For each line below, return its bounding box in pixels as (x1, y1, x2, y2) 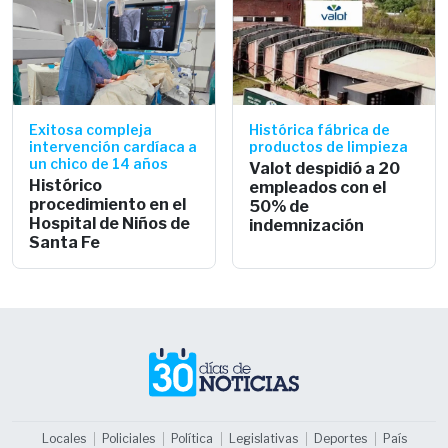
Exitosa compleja (29, 120, 152, 138)
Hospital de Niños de (29, 213, 190, 233)
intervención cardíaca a (29, 137, 197, 155)
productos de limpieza (249, 137, 408, 155)
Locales (41, 430, 86, 446)
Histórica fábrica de (249, 120, 390, 138)
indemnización (249, 215, 364, 235)
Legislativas (228, 430, 298, 446)
